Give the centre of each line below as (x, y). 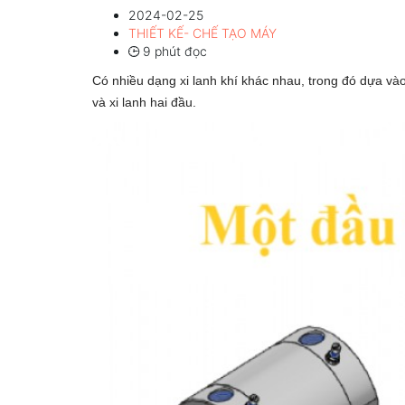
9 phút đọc (173, 51)
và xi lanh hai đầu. (144, 102)
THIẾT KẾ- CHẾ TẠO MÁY (202, 33)
